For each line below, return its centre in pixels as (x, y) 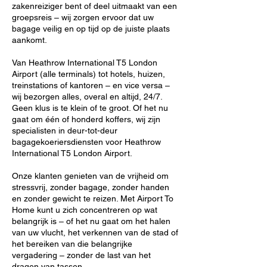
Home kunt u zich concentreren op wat (85, 210)
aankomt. (30, 40)
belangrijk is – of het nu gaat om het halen (91, 221)
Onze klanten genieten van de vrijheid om (90, 176)
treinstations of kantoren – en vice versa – (91, 85)
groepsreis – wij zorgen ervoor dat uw (83, 17)
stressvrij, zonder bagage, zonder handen (91, 187)
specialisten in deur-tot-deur (65, 131)
